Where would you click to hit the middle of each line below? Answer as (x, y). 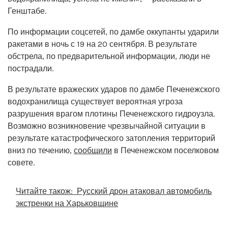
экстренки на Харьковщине (67, 203)
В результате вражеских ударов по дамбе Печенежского (114, 89)
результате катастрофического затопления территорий (111, 138)
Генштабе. (27, 11)
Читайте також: (44, 191)
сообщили (93, 150)
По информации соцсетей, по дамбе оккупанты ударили (113, 32)
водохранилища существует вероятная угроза (95, 101)
